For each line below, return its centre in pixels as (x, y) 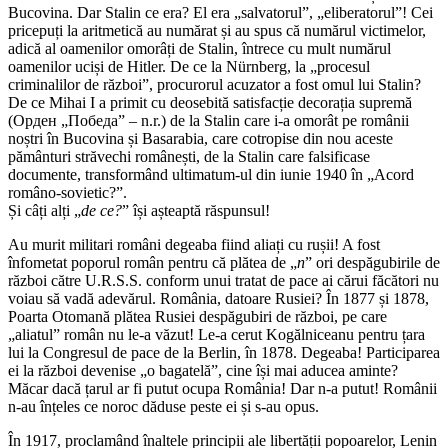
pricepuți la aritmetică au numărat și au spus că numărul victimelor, (217, 31)
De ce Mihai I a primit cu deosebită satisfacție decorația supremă (210, 103)
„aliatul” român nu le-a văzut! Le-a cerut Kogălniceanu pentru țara (216, 335)
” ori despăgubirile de (372, 263)
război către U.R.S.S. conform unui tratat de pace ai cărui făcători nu (223, 281)
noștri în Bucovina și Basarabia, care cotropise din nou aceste (200, 139)
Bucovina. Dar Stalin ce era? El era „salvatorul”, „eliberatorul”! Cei (220, 13)
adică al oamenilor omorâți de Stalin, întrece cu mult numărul (199, 49)
